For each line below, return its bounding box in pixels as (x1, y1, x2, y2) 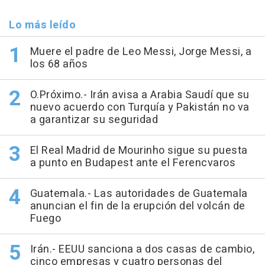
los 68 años (30, 56, 88, 72)
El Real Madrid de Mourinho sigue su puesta (30, 143, 248, 159)
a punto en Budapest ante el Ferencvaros (30, 155, 235, 171)
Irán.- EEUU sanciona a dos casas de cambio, (30, 241, 254, 257)
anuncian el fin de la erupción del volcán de (30, 198, 245, 214)
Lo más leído (9, 17, 76, 33)
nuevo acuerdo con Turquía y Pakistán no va (30, 99, 250, 115)
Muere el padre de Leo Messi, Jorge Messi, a (30, 44, 251, 60)
